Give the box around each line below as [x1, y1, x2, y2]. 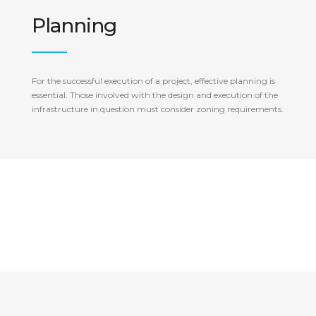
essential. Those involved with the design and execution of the [32, 90, 278, 100]
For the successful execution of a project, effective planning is [32, 75, 275, 86]
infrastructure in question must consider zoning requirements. [32, 104, 284, 114]
